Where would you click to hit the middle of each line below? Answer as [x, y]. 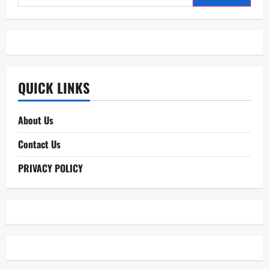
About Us [36, 120]
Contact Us [39, 144]
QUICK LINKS [54, 88]
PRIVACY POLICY [50, 168]
